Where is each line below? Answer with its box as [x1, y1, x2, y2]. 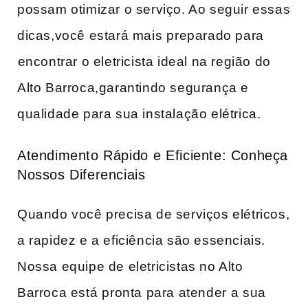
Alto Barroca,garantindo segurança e [17, 80, 250, 95]
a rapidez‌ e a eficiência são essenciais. [17, 233, 266, 248]
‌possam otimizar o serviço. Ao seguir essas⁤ [17, 1, 291, 16]
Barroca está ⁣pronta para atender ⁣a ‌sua [17, 285, 267, 300]
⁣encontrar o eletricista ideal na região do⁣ [17, 54, 272, 69]
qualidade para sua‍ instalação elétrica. [17, 106, 261, 121]
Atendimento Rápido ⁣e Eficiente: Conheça [17, 147, 289, 163]
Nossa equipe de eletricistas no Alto [17, 259, 243, 274]
